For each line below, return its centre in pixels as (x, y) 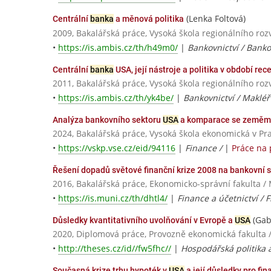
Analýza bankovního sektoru (108, 119)
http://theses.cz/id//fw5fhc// (115, 249)
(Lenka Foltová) (215, 19)
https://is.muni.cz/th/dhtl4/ (113, 198)
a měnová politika (149, 19)
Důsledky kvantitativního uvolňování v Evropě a (144, 220)
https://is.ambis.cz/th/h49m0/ (118, 47)
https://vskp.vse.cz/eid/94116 (117, 148)
